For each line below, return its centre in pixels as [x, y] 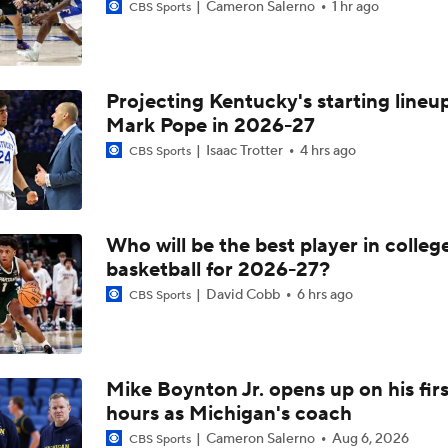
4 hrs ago [327, 151]
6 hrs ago [324, 295]
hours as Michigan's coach [228, 414]
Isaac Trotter [244, 151]
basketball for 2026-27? [217, 270]
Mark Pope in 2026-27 [210, 126]
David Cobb [242, 295]
